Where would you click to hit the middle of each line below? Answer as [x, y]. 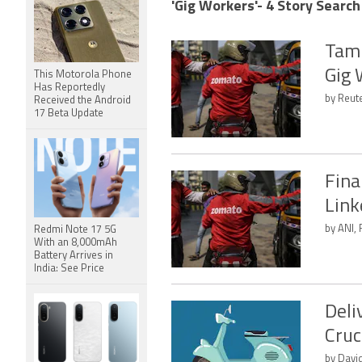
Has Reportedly [69, 88]
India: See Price [69, 269]
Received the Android [82, 101]
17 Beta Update [69, 114]
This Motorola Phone [83, 75]
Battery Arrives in [74, 256]
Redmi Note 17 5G [75, 230]
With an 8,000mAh [76, 243]
